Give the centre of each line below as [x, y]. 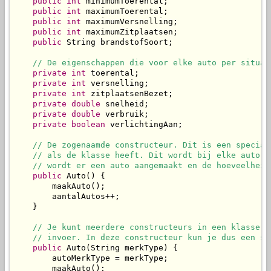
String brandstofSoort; [117, 42]
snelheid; [125, 104]
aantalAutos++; [67, 197]
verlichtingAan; [144, 125]
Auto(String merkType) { [120, 248]
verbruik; [125, 114]
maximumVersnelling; [129, 22]
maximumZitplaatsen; [129, 32]
